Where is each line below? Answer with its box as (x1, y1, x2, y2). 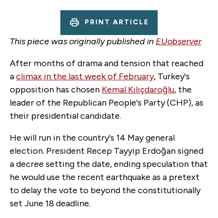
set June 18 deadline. (10, 198, 91, 209)
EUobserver (156, 36, 201, 47)
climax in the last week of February (16, 71, 154, 82)
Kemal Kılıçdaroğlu (102, 84, 174, 95)
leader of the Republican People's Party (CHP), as (10, 97, 203, 108)
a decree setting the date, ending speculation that (10, 158, 208, 169)
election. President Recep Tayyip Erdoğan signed (10, 145, 203, 156)
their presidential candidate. (10, 110, 121, 121)
